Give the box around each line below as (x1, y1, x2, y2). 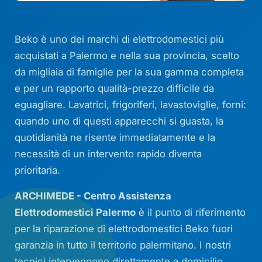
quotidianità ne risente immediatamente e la (15, 131, 216, 143)
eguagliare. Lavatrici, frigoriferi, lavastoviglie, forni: (15, 98, 247, 111)
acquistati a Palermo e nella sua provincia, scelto (15, 49, 240, 61)
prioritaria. (15, 164, 61, 176)
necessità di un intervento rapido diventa (15, 147, 202, 160)
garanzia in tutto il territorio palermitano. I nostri (15, 239, 232, 251)
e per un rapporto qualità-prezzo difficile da (15, 82, 215, 94)
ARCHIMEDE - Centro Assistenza (15, 190, 172, 202)
